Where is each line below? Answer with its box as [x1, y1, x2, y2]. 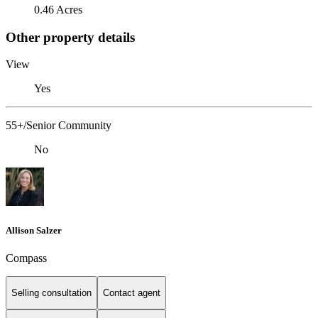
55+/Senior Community [6, 119, 111, 132]
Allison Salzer [6, 224, 62, 236]
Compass [6, 251, 47, 264]
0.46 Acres [34, 3, 82, 16]
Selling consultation [11, 287, 92, 299]
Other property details [6, 29, 135, 45]
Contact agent [103, 287, 160, 299]
